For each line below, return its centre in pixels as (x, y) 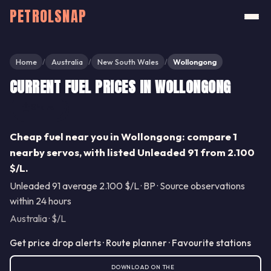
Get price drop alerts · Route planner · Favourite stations (130, 243)
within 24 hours (41, 201)
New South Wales (128, 62)
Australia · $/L (38, 219)
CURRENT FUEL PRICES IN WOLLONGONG (120, 87)
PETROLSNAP (48, 16)
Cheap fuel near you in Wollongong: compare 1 (123, 137)
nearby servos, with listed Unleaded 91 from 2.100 (132, 152)
